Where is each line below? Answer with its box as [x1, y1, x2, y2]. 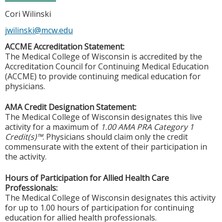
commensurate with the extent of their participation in [5, 141, 207, 153]
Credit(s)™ [5, 131, 43, 143]
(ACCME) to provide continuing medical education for [5, 70, 201, 82]
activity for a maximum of [5, 121, 101, 133]
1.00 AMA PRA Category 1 [101, 121, 194, 133]
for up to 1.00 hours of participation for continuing [5, 202, 194, 213]
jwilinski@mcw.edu [5, 24, 73, 36]
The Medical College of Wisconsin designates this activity [5, 192, 216, 203]
